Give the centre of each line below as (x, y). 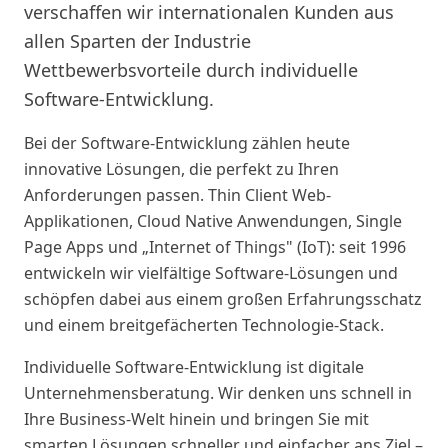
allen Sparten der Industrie (137, 41)
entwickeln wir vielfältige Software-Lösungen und (211, 273)
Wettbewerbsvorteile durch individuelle (191, 70)
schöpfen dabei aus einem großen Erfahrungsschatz (223, 299)
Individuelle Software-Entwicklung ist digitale (194, 367)
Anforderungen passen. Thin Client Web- (177, 195)
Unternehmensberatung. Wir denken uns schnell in (218, 393)
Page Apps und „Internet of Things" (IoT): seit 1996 (215, 247)
